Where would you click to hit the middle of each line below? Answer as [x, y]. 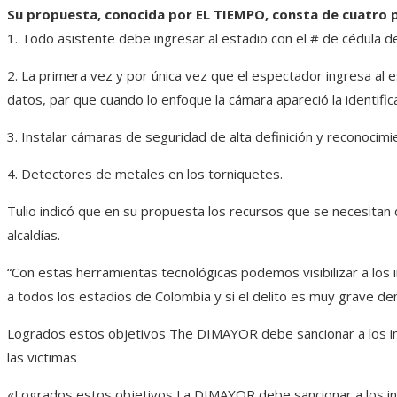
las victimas [42, 357]
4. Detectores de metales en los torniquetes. [145, 173]
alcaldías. [34, 234]
